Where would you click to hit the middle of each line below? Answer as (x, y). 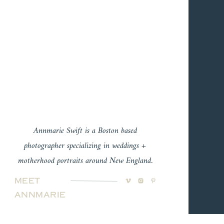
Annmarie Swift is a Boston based (85, 131)
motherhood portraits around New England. (85, 161)
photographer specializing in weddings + (85, 146)
